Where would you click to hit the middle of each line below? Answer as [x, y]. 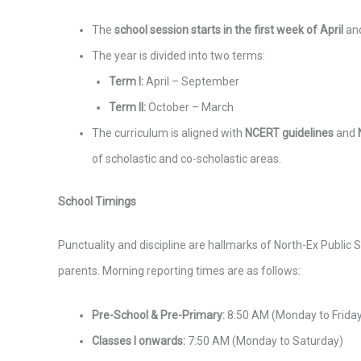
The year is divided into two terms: [178, 55]
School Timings [97, 201]
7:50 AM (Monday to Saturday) [264, 340]
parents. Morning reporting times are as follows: [179, 271]
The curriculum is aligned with [168, 133]
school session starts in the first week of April [229, 29]
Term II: [127, 107]
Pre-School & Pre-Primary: [158, 315]
